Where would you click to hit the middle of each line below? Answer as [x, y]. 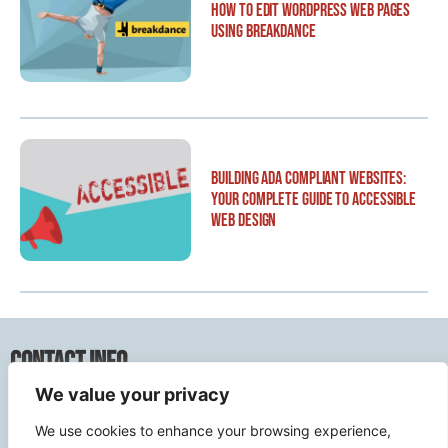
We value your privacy [132, 394]
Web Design [244, 221]
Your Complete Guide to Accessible [314, 200]
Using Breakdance [263, 32]
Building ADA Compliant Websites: [309, 179]
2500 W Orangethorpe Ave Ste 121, [199, 412]
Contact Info [68, 362]
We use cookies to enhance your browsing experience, [213, 430]
